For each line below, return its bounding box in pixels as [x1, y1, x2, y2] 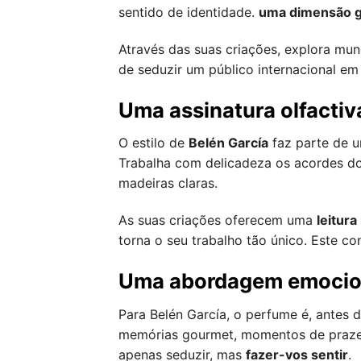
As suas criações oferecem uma [118, 212, 317, 229]
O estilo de [118, 135, 189, 151]
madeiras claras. [118, 175, 218, 192]
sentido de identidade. [118, 4, 259, 20]
